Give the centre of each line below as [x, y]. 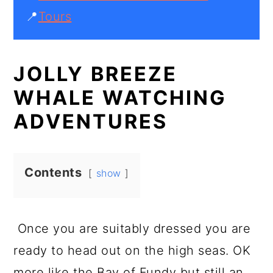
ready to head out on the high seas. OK [132, 250]
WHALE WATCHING [120, 98]
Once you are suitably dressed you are [132, 229]
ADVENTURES [91, 122]
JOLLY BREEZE [96, 74]
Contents [53, 172]
